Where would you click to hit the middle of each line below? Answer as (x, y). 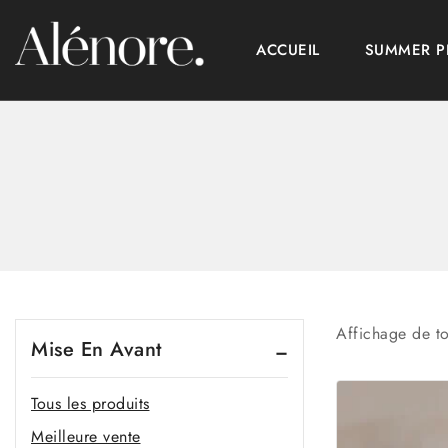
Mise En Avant (96, 349)
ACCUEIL (288, 50)
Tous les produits (90, 403)
